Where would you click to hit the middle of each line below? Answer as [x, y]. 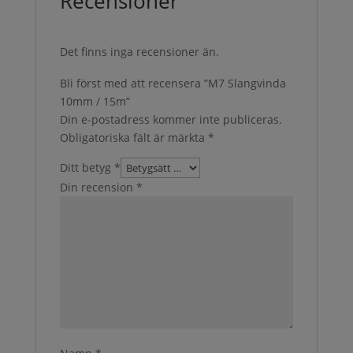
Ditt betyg [87, 167]
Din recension [98, 187]
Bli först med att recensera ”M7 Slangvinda [173, 83]
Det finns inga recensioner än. [139, 52]
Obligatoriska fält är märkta [134, 137]
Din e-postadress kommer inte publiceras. [171, 119]
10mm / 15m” [95, 101]
